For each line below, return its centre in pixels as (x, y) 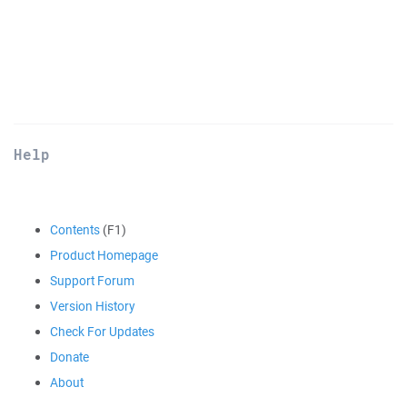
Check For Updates (102, 332)
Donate (69, 357)
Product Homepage (104, 255)
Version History (92, 306)
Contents (75, 230)
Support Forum (92, 281)
